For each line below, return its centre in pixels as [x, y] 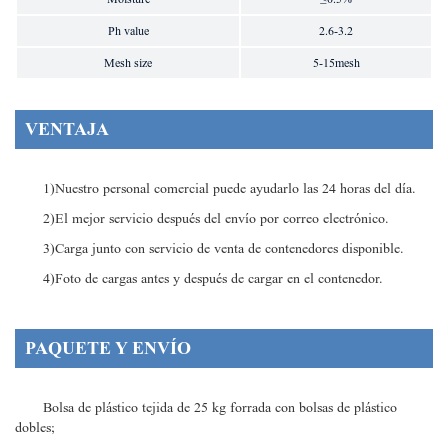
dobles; [35, 428]
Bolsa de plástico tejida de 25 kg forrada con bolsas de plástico [220, 408]
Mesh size [128, 63]
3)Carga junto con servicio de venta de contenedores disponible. [223, 249]
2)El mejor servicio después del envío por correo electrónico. [216, 219]
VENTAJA [67, 129]
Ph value [128, 31]
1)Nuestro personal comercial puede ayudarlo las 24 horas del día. [229, 189]
